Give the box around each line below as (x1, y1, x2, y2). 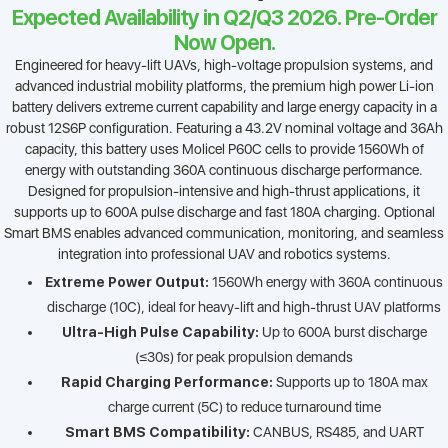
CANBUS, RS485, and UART (249, 424, 424, 441)
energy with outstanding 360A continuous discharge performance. (25, 162, 423, 179)
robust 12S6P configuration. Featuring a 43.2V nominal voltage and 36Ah (5, 120, 443, 137)
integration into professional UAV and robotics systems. (57, 246, 391, 263)
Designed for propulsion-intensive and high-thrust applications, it (28, 183, 420, 200)
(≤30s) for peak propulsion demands (135, 349, 353, 366)
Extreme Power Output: (45, 274, 209, 291)
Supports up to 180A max (272, 374, 428, 391)
